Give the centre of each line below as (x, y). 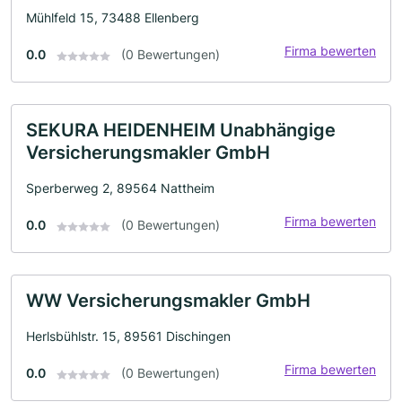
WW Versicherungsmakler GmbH (168, 301)
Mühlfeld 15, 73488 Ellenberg (113, 18)
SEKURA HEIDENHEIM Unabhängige (181, 131)
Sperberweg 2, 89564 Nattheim (120, 188)
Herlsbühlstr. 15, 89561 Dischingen (128, 336)
